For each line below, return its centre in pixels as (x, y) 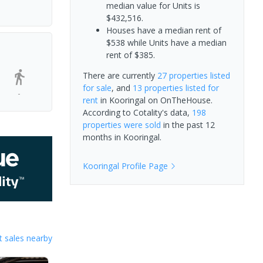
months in (103, 137)
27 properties (182, 75)
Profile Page (143, 166)
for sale (97, 87)
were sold (141, 124)
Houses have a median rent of (163, 30)
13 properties (158, 87)
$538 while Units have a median (166, 42)
